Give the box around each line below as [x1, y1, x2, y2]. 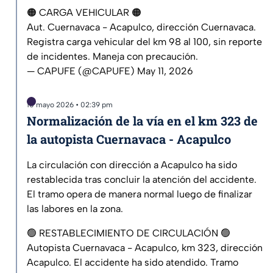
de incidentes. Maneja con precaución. [27, 51, 198, 63]
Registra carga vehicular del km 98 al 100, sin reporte [27, 36, 262, 48]
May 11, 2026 [137, 65, 193, 77]
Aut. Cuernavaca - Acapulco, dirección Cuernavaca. [27, 21, 256, 34]
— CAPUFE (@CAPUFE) [27, 65, 137, 77]
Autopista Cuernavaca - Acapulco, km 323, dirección [27, 242, 263, 254]
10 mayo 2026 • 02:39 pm [27, 101, 113, 110]
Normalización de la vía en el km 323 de [27, 113, 258, 129]
